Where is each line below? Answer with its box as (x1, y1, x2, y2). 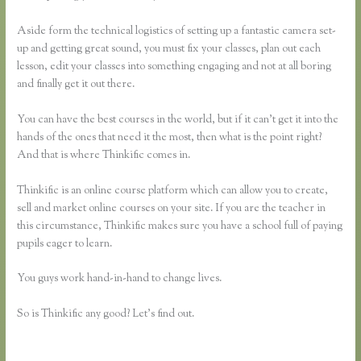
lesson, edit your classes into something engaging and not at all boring (17, 58, 332, 75)
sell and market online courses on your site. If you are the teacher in (17, 200, 326, 217)
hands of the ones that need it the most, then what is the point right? (17, 129, 322, 146)
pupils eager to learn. (17, 235, 113, 252)
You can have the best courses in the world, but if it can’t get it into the (17, 111, 339, 128)
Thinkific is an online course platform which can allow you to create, (17, 182, 329, 199)
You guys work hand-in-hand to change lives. (17, 271, 222, 288)
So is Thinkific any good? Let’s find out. (17, 306, 195, 323)
